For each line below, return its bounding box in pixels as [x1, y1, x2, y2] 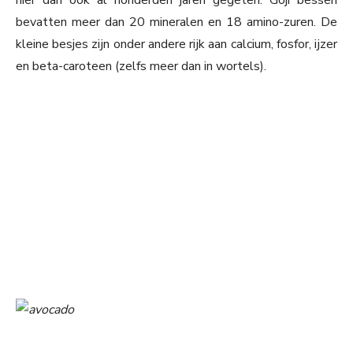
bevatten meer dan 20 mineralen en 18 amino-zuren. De [16, 13, 337, 32]
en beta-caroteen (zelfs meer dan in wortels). [16, 58, 266, 76]
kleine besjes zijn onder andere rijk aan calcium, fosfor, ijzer [16, 35, 337, 54]
